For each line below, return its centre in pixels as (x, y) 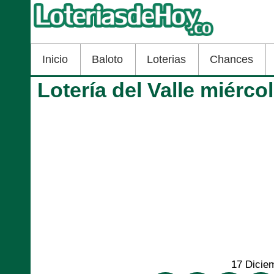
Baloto (107, 59)
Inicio (55, 59)
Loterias (166, 59)
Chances (231, 59)
